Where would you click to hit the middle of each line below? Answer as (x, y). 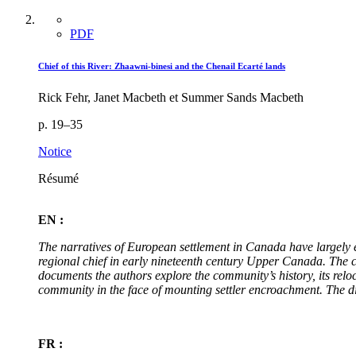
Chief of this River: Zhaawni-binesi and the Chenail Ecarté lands (162, 66)
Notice (55, 151)
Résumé (58, 178)
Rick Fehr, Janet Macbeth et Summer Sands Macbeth (171, 97)
